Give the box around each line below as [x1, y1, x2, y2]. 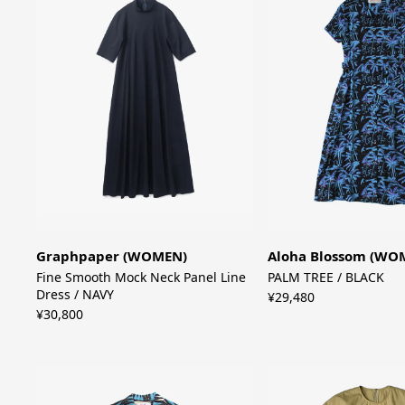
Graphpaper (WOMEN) [36, 246, 188, 265]
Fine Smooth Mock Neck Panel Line [36, 268, 247, 286]
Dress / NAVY [36, 285, 115, 303]
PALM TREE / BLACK [267, 268, 384, 286]
